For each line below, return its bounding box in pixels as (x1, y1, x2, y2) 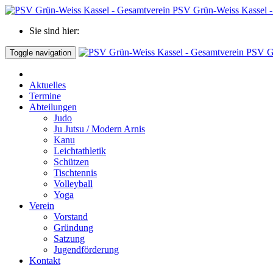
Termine (29, 91, 61, 101)
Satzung (54, 233, 85, 244)
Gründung (54, 222, 93, 233)
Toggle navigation (10, 48, 71, 57)
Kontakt (29, 255, 60, 266)
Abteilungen (29, 102, 77, 112)
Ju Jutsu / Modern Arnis (54, 124, 145, 134)
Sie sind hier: (29, 26, 79, 36)
